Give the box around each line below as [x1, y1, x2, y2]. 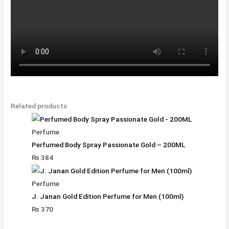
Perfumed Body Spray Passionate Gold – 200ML [32, 141, 186, 149]
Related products [11, 102, 67, 110]
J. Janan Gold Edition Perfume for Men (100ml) [32, 192, 184, 201]
